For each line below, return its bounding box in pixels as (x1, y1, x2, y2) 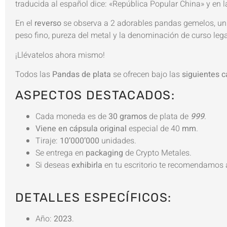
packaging (86, 146, 123, 159)
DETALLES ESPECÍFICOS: (15, 190, 172, 205)
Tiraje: (35, 134, 60, 147)
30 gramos (108, 110, 147, 123)
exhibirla (71, 159, 102, 171)
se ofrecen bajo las (111, 68, 182, 81)
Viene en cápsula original (35, 122, 127, 135)
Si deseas (35, 159, 71, 171)
